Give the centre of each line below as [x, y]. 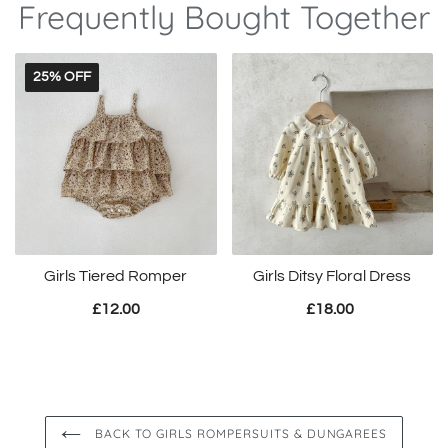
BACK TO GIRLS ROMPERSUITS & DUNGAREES [239, 433]
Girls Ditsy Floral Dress [332, 275]
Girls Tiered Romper [116, 275]
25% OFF [62, 77]
